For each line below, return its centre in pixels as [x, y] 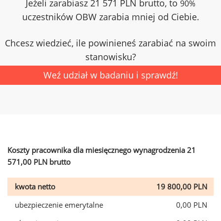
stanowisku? [110, 57]
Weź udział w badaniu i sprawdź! [110, 75]
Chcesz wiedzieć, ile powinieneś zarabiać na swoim [110, 43]
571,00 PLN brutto [39, 162]
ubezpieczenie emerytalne [59, 205]
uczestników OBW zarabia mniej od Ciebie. [110, 17]
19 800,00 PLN [182, 186]
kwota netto [35, 186]
